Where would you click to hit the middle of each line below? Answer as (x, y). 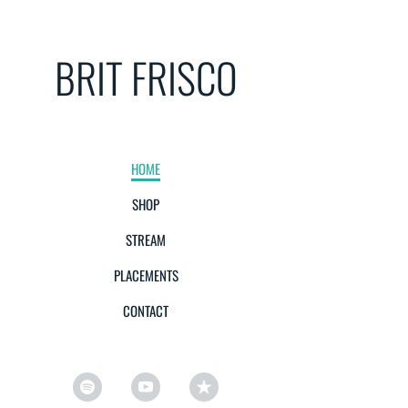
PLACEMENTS (146, 275)
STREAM (146, 240)
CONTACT (146, 311)
